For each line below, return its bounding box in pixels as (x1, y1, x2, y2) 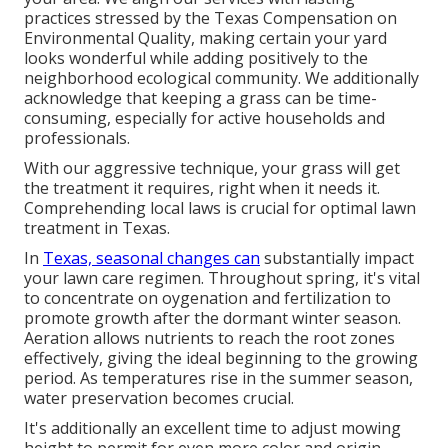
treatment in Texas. (24, 217, 170, 240)
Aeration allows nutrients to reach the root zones (24, 327, 395, 350)
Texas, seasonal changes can (43, 247, 260, 270)
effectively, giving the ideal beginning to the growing (24, 347, 418, 370)
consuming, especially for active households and (24, 107, 385, 130)
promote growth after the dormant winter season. (24, 307, 401, 330)
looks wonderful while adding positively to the (24, 47, 368, 70)
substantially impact (260, 247, 414, 270)
